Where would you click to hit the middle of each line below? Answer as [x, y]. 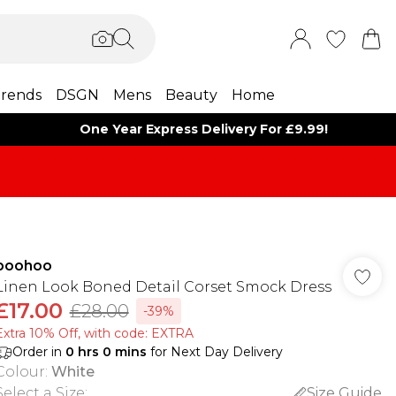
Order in [38, 352]
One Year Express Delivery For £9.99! [204, 129]
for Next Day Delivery [214, 352]
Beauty [191, 95]
